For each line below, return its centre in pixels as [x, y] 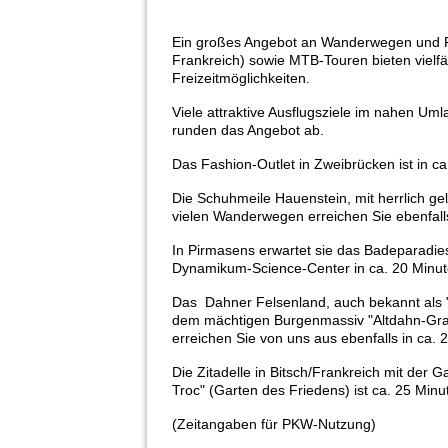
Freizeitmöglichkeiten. [241, 78]
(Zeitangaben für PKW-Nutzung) [274, 424]
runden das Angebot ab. [248, 130]
